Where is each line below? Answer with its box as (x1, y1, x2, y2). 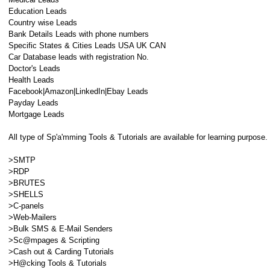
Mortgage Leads (8, 110, 64, 119)
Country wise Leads (8, 18, 77, 27)
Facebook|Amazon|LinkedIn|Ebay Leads (8, 87, 148, 96)
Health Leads (8, 75, 54, 84)
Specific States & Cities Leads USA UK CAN (8, 41, 166, 50)
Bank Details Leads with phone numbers (8, 30, 149, 39)
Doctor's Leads (8, 64, 60, 73)
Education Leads (8, 7, 67, 16)
